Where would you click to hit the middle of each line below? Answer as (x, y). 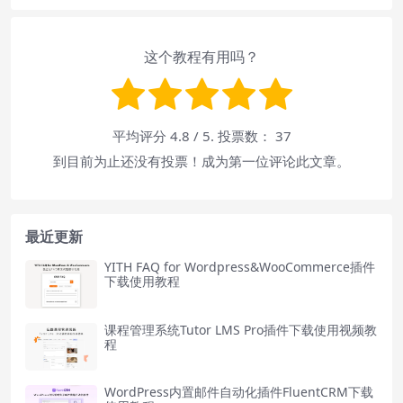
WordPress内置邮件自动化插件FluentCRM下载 (239, 391)
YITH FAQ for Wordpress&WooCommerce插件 (240, 267)
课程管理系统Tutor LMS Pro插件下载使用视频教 (241, 329)
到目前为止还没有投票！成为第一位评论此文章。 (201, 161)
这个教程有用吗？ (201, 57)
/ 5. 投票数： (232, 135)
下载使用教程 (142, 282)
